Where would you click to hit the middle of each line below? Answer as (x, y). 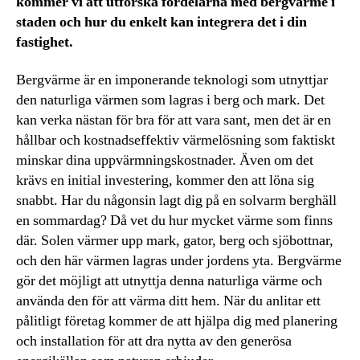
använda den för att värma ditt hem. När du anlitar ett (168, 301)
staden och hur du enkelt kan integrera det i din (162, 22)
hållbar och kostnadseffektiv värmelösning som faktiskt (176, 141)
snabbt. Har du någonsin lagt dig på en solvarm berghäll (176, 201)
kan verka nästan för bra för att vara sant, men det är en (174, 121)
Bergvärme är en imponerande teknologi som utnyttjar (172, 80)
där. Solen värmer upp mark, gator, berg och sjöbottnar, (175, 241)
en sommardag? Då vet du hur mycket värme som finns (174, 221)
